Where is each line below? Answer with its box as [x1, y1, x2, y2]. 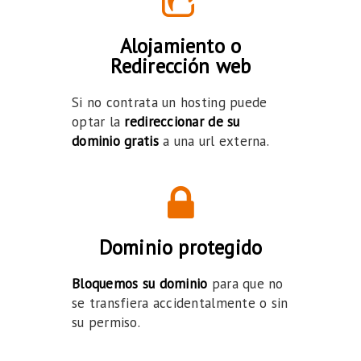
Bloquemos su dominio [72, 275, 208, 293]
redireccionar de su [124, 113, 240, 131]
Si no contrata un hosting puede [72, 93, 268, 111]
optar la [72, 113, 125, 131]
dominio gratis [72, 132, 159, 150]
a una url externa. [158, 132, 269, 150]
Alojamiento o [119, 33, 242, 59]
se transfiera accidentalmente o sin [72, 294, 288, 312]
